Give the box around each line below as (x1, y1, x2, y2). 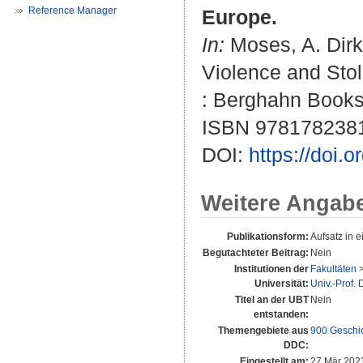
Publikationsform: (227, 231, 309, 243)
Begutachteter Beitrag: (203, 247, 309, 259)
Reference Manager (28, 5, 117, 16)
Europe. (202, 6, 277, 29)
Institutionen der (234, 263, 309, 275)
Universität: (254, 278, 309, 290)
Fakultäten (310, 263, 357, 275)
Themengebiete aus (218, 325, 309, 337)
